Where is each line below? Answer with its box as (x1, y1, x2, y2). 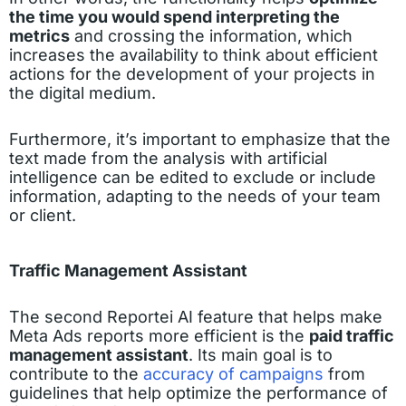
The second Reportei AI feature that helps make (9, 307, 382, 327)
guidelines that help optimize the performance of (9, 383, 388, 403)
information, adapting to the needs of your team (9, 187, 381, 207)
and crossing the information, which (70, 26, 353, 46)
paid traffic (309, 326, 394, 346)
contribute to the (9, 364, 143, 384)
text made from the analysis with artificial (9, 149, 327, 169)
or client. (9, 206, 76, 226)
